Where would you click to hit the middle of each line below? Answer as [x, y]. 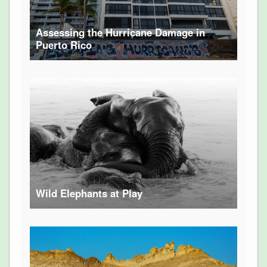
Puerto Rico [63, 44]
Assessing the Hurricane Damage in [120, 32]
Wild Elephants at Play [89, 193]
